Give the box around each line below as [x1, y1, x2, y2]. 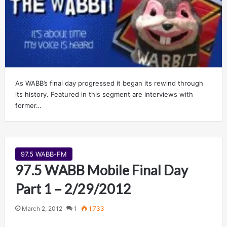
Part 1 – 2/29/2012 [15, 180, 131, 197]
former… [15, 101, 42, 109]
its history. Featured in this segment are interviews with [15, 90, 193, 98]
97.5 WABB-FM [20, 149, 67, 158]
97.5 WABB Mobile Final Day [15, 161, 188, 178]
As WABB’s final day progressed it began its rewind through [15, 79, 203, 87]
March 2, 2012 [21, 204, 62, 212]
